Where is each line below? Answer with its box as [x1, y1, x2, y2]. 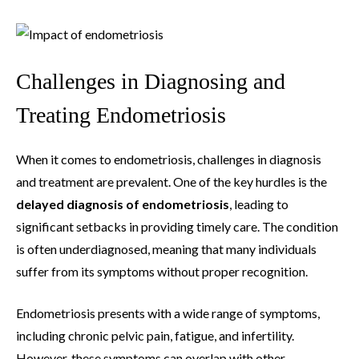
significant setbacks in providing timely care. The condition [16, 218, 338, 234]
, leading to [229, 196, 288, 212]
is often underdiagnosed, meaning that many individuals [16, 240, 317, 256]
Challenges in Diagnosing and [16, 68, 285, 94]
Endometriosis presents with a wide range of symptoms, [16, 305, 320, 321]
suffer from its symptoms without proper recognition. [16, 263, 308, 279]
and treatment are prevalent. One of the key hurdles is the [16, 173, 327, 189]
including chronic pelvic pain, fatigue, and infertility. [16, 327, 294, 343]
